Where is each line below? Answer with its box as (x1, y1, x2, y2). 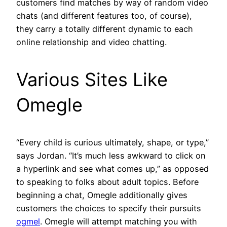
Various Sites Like (16, 68, 168, 91)
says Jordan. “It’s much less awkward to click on (16, 150, 206, 161)
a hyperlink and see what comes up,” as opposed (16, 163, 209, 174)
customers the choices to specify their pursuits (16, 203, 201, 213)
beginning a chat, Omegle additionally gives (16, 190, 187, 200)
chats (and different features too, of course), (16, 10, 192, 21)
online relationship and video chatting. (16, 36, 167, 47)
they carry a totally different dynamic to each (16, 23, 193, 34)
